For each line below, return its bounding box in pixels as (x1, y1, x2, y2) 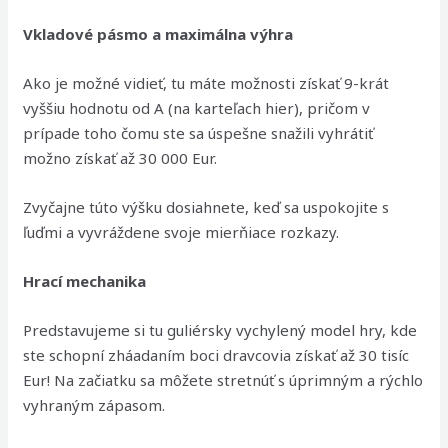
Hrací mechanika (23, 271, 147, 291)
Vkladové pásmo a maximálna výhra (23, 24, 294, 44)
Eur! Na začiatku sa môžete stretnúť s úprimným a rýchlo (23, 370, 424, 390)
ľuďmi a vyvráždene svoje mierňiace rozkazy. (23, 222, 340, 242)
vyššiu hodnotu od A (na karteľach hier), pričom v (23, 98, 371, 118)
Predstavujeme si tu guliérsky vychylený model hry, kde (23, 320, 418, 340)
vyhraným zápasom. (23, 395, 166, 415)
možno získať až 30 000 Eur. (23, 148, 218, 168)
